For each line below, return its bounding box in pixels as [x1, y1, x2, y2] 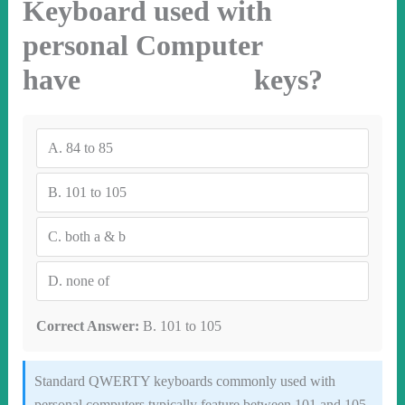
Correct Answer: [35, 318, 139, 334]
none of [65, 273, 109, 288]
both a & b [64, 229, 126, 244]
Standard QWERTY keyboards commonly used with [33, 373, 335, 389]
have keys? [22, 63, 323, 96]
